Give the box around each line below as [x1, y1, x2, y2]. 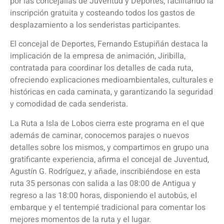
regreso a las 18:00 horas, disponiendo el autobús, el [10, 189, 197, 201]
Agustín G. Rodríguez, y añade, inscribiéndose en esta [10, 165, 200, 177]
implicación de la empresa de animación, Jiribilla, [10, 50, 185, 62]
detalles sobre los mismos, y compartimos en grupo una [10, 141, 209, 153]
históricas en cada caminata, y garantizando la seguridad [10, 86, 213, 98]
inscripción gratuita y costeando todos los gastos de [10, 6, 195, 19]
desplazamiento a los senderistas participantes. [10, 18, 180, 31]
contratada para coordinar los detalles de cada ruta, [10, 62, 193, 74]
